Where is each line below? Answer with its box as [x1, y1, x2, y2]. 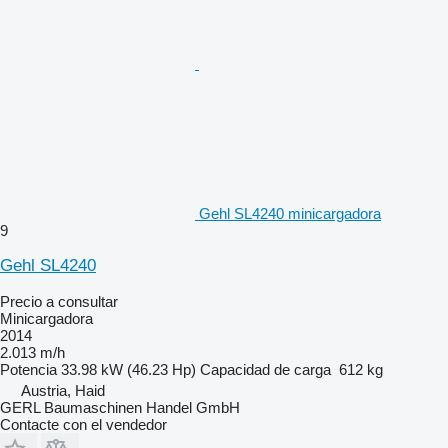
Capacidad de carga [200, 360, 331, 378]
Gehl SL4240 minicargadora [199, 204, 381, 222]
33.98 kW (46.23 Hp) [61, 360, 196, 378]
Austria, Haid [21, 381, 105, 399]
